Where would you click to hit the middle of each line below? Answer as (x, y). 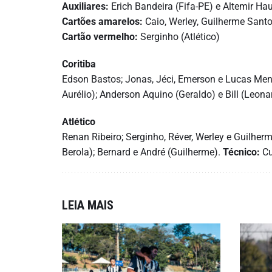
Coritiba (79, 64)
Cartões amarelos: (102, 22)
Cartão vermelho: (100, 37)
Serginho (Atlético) (179, 37)
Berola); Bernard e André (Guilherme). (142, 152)
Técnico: (241, 152)
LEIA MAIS (88, 205)
